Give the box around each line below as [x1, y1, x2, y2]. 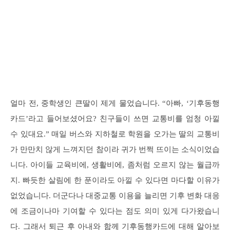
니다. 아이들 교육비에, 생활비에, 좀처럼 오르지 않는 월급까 [10, 161, 220, 169]
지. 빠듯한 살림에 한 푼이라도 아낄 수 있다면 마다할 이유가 [10, 176, 220, 184]
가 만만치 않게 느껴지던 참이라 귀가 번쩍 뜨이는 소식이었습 [10, 145, 220, 154]
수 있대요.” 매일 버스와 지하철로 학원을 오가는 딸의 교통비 [10, 130, 220, 138]
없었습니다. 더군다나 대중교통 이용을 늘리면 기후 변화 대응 [10, 191, 220, 200]
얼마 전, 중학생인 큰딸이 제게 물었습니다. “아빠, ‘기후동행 [10, 99, 220, 107]
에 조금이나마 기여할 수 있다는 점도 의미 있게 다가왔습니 [10, 207, 220, 215]
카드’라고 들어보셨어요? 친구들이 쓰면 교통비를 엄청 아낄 [10, 114, 220, 123]
